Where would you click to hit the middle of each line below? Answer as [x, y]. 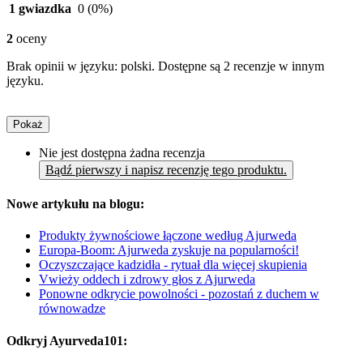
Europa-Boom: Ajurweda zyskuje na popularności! [169, 250]
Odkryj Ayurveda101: [67, 340]
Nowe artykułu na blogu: [75, 204]
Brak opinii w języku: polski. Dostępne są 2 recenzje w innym [165, 66]
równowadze [72, 309]
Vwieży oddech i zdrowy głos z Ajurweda [147, 280]
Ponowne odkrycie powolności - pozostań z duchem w [179, 294]
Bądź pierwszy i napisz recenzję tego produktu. [166, 169]
